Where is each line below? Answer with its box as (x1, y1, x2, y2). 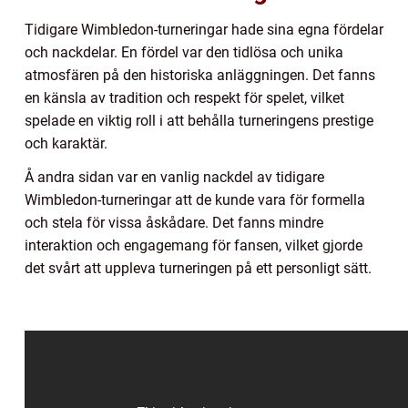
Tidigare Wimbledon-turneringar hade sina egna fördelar (25, 20, 383, 38)
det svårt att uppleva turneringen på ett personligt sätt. (25, 259, 372, 277)
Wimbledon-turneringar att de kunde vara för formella (25, 190, 365, 209)
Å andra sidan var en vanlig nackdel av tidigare (25, 168, 324, 186)
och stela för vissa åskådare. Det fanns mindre (25, 213, 323, 231)
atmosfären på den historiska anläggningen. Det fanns (25, 66, 375, 84)
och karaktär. (25, 134, 107, 152)
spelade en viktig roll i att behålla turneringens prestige (25, 111, 373, 129)
